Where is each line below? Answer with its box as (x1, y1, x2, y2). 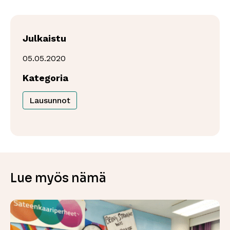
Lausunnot (29, 95, 70, 105)
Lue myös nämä (10, 170, 106, 186)
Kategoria (23, 72, 68, 83)
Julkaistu (23, 32, 66, 44)
